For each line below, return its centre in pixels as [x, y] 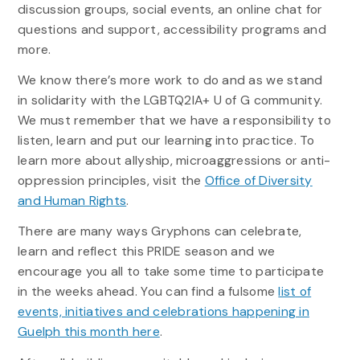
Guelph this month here [88, 332]
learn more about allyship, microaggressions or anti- [174, 161]
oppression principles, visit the [111, 181]
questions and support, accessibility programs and [172, 30]
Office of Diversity [258, 181]
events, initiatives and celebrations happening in [163, 312]
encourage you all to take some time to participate [171, 272]
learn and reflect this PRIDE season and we [146, 252]
